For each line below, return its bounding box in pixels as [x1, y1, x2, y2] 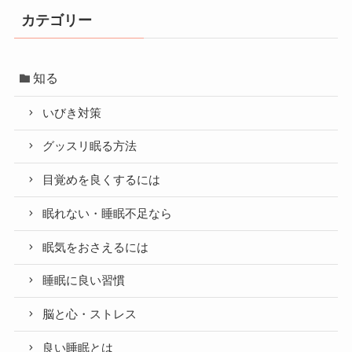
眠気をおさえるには [42, 240, 149, 254]
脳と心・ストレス [42, 308, 137, 321]
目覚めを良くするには [42, 174, 161, 187]
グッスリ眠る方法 [42, 140, 137, 153]
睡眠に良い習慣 [42, 274, 126, 288]
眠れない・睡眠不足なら [42, 207, 173, 220]
